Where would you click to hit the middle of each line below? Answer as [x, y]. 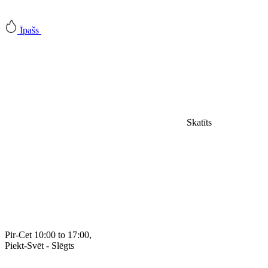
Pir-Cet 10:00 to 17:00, [48, 235]
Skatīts [199, 122]
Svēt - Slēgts [51, 246]
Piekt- [16, 246]
